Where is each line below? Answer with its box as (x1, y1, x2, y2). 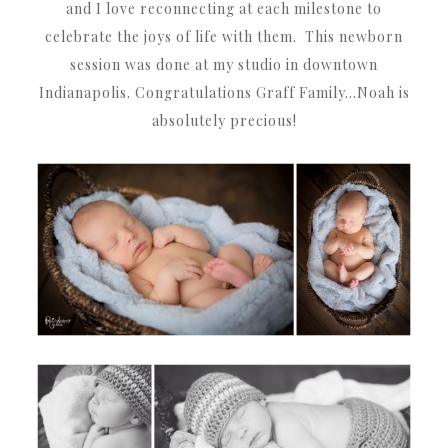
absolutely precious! (151, 111, 297, 131)
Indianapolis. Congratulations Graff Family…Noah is (38, 83, 410, 103)
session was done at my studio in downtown (70, 55, 378, 75)
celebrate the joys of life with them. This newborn (45, 27, 403, 47)
